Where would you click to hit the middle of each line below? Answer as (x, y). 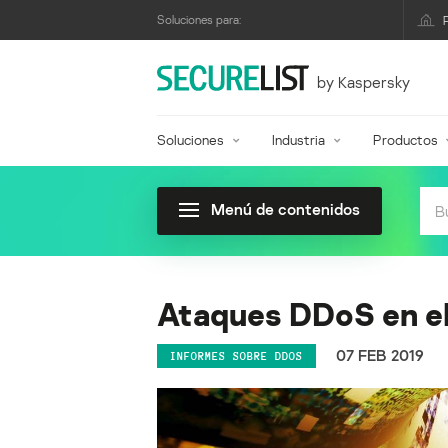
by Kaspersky (363, 81)
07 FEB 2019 (380, 355)
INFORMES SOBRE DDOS (236, 355)
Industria (298, 139)
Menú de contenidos (285, 209)
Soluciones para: (199, 19)
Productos (405, 139)
